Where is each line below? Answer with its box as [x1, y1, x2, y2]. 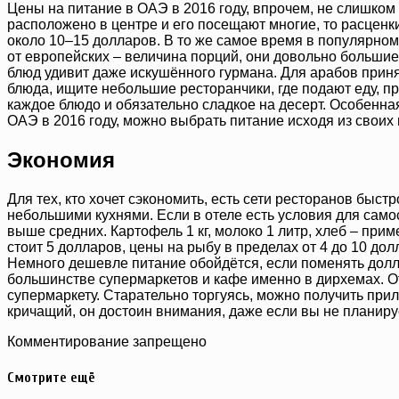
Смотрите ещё [7, 370, 95, 387]
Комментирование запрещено [7, 333, 207, 349]
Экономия [7, 148, 115, 172]
